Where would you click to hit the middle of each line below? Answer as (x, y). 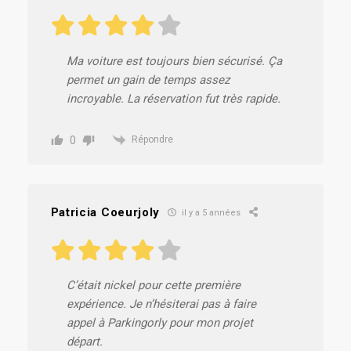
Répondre (152, 139)
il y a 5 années (210, 213)
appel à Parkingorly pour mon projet (159, 323)
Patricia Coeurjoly (105, 212)
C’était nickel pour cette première (153, 286)
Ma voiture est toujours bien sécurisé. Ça (174, 61)
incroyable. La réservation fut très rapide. (173, 98)
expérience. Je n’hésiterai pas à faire (161, 304)
